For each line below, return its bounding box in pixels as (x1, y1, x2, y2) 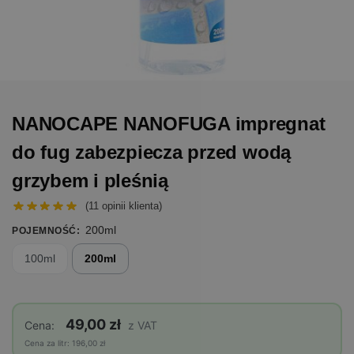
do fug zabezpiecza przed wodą (12, 141, 292, 163)
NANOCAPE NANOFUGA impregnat (12, 113, 326, 134)
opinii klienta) (99, 200, 163, 213)
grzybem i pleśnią (12, 170, 168, 191)
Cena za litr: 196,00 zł (24, 338, 105, 348)
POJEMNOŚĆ (12, 225, 77, 237)
